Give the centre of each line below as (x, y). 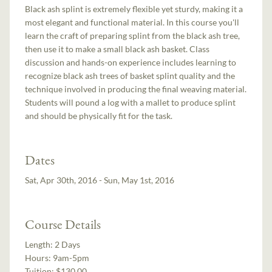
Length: (40, 244)
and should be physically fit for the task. (99, 115)
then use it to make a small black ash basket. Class (117, 49)
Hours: (39, 257)
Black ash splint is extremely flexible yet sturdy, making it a (134, 8)
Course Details (63, 224)
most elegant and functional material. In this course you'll (132, 22)
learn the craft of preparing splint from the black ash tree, (133, 35)
